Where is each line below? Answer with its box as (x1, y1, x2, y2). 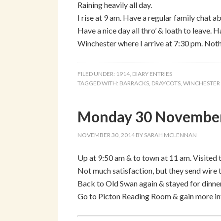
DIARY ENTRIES (132, 70, 172, 77)
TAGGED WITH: (77, 79, 119, 87)
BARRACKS (119, 79, 149, 87)
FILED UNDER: (77, 70, 116, 77)
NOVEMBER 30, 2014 (77, 131, 135, 139)
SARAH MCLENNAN (144, 131, 197, 139)
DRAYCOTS (151, 79, 181, 87)
